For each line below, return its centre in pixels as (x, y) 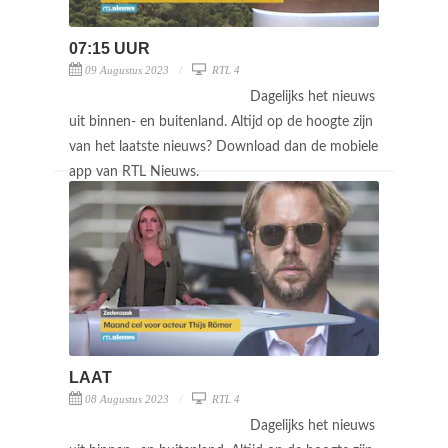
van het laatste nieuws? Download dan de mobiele (223, 146)
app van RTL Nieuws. (136, 171)
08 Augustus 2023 (127, 398)
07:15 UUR (109, 48)
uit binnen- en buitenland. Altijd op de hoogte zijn (221, 121)
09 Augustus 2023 (127, 69)
